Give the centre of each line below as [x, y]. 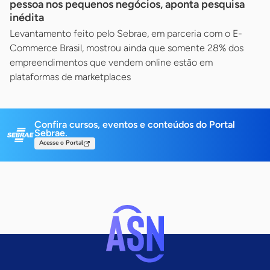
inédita [27, 17]
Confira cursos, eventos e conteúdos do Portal [135, 124]
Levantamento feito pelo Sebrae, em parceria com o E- [126, 33]
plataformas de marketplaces [70, 77]
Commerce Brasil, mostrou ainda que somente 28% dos [127, 48]
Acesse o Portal [61, 143]
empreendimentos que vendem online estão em [111, 62]
